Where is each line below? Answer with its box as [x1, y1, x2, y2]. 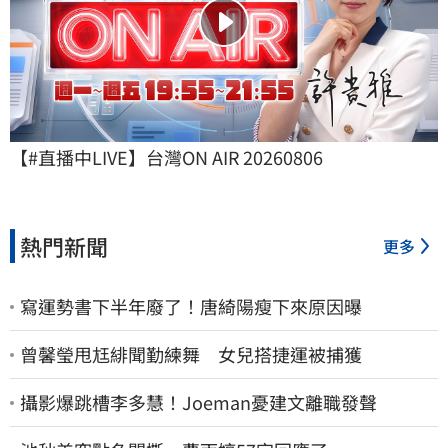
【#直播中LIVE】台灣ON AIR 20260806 [10, 144, 323, 171]
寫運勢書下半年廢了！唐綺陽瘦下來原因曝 [20, 293, 362, 320]
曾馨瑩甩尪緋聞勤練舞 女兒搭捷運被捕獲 [20, 341, 362, 368]
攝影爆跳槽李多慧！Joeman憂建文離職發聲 [20, 389, 377, 416]
